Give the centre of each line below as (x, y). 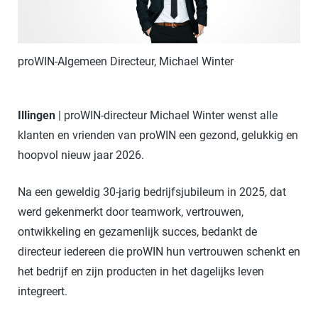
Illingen (38, 116)
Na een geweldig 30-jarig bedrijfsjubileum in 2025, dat (152, 192)
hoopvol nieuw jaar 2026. (81, 155)
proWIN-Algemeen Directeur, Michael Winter (125, 62)
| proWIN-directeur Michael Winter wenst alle (168, 116)
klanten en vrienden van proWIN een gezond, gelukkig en (158, 136)
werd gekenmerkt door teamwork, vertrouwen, (130, 212)
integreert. (42, 292)
